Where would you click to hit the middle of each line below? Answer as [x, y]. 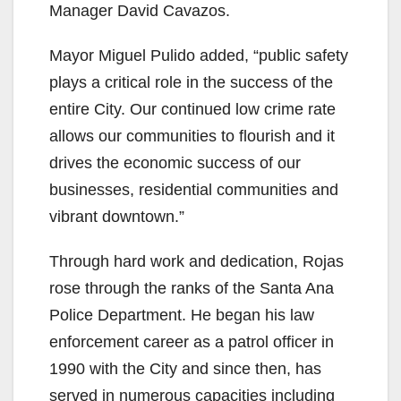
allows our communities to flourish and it [192, 136]
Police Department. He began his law [182, 315]
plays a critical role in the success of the [191, 82]
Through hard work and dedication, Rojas [196, 261]
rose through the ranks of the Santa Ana [192, 288]
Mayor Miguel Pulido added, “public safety [199, 55]
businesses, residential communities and [194, 189]
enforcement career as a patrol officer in [192, 341]
